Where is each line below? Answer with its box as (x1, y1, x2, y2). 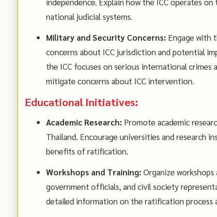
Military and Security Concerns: (46, 31, 166, 43)
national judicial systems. (46, 11, 132, 22)
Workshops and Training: (46, 167, 141, 178)
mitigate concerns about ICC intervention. (46, 75, 194, 86)
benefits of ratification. (46, 146, 128, 157)
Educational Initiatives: (25, 94, 138, 108)
